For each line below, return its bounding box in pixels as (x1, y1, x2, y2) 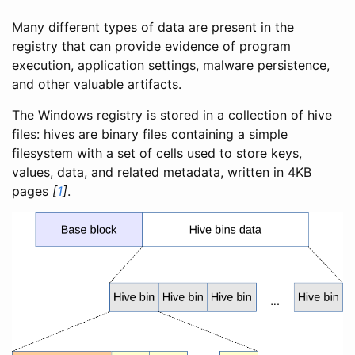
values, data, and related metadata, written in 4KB (12, 163, 311, 180)
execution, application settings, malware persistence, (12, 56, 330, 73)
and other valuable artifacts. (12, 75, 181, 92)
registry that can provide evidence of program (12, 37, 291, 54)
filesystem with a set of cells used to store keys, (12, 144, 302, 161)
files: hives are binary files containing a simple (12, 125, 288, 142)
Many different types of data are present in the (12, 18, 294, 35)
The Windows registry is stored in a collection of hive (12, 106, 332, 123)
